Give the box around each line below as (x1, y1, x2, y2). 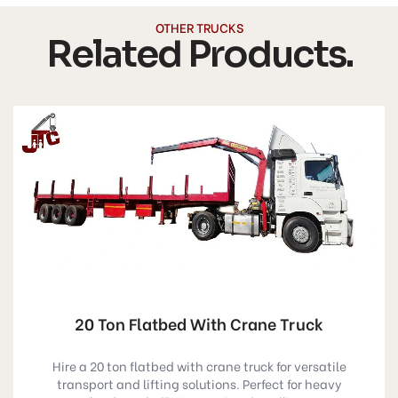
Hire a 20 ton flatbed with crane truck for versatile (52, 356, 346, 376)
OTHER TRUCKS (155, 17, 243, 36)
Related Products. (45, 30, 353, 77)
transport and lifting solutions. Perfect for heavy (56, 374, 342, 394)
